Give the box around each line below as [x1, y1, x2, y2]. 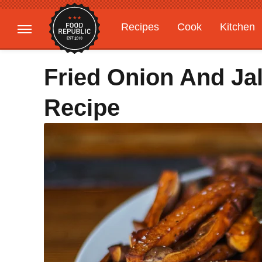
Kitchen [220, 21, 255, 33]
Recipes [121, 21, 159, 33]
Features [188, 44, 230, 56]
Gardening [121, 44, 170, 56]
